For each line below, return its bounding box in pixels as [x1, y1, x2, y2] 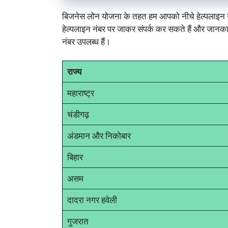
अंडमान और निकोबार [67, 130, 131, 142]
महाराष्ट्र [67, 87, 94, 99]
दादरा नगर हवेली [67, 194, 117, 206]
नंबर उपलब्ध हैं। [62, 35, 110, 47]
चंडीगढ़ [67, 108, 89, 121]
